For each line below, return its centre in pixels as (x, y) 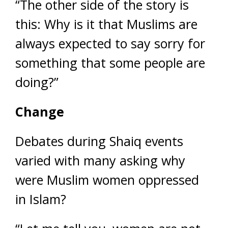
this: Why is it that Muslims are (106, 24)
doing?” (37, 82)
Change (40, 111)
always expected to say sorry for (110, 43)
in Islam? (41, 199)
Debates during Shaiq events (99, 141)
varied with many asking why (100, 160)
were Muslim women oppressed (107, 180)
